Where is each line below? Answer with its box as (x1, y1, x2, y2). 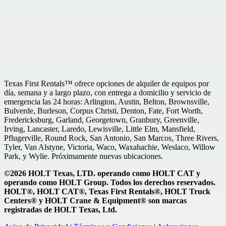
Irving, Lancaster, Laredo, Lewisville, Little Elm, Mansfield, (4, 124, 195, 133)
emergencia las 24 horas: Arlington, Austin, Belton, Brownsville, (4, 97, 209, 106)
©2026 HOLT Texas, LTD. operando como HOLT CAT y (4, 168, 200, 178)
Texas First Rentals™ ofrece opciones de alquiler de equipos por (4, 79, 209, 88)
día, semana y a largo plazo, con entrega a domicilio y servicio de (4, 88, 211, 97)
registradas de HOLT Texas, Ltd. (4, 205, 117, 214)
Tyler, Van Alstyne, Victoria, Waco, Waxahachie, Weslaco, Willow (4, 142, 215, 151)
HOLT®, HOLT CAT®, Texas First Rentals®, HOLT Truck (4, 187, 210, 196)
